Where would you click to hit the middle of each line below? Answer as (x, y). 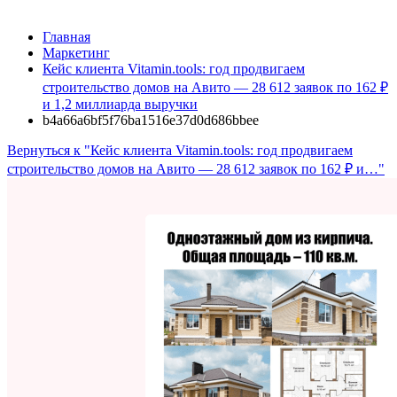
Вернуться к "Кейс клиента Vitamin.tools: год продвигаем (180, 150)
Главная (66, 37)
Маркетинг (76, 53)
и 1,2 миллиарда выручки (120, 104)
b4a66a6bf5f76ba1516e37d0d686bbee (151, 120)
